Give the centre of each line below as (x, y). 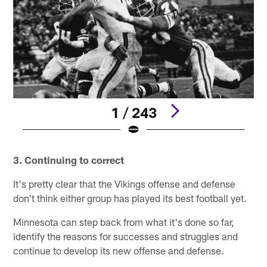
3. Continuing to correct (69, 159)
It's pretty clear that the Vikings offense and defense (125, 183)
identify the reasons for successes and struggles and (126, 236)
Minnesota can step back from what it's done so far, (124, 221)
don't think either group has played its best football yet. (130, 198)
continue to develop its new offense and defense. (119, 250)
